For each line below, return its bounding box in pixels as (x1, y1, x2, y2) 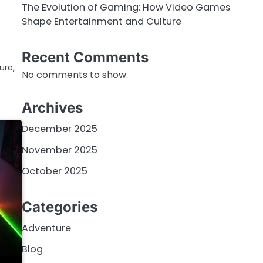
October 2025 (21, 164, 87, 178)
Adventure (21, 221, 71, 235)
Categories (21, 198, 97, 216)
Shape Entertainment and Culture (21, 14, 181, 28)
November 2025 (21, 143, 97, 157)
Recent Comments (21, 49, 149, 66)
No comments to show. (21, 68, 128, 82)
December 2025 (21, 122, 97, 136)
